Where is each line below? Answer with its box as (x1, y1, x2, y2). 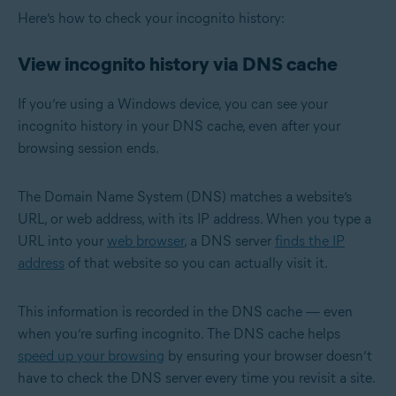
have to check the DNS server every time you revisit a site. (18, 369, 376, 386)
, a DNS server (184, 232, 275, 249)
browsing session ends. (18, 139, 159, 156)
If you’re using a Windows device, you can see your (18, 95, 328, 112)
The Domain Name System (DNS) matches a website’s (18, 187, 352, 205)
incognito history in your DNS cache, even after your (18, 117, 340, 134)
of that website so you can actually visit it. (65, 254, 328, 271)
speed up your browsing (18, 346, 164, 364)
